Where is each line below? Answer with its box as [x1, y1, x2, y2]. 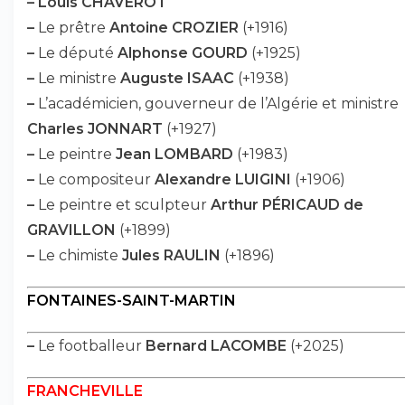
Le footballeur [34, 337, 146, 354]
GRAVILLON [27, 221, 116, 239]
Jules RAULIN [122, 247, 221, 264]
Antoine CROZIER [109, 19, 239, 36]
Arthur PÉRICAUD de [211, 196, 363, 213]
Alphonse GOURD [118, 44, 248, 61]
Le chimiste [34, 247, 122, 264]
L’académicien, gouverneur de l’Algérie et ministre [34, 95, 399, 112]
